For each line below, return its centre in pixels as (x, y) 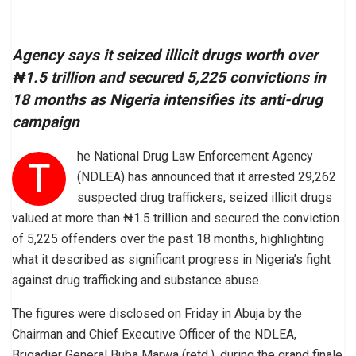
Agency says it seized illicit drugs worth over (165, 56)
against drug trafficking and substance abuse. (137, 281)
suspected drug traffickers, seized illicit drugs (205, 198)
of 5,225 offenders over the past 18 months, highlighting (168, 239)
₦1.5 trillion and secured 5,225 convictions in (169, 78)
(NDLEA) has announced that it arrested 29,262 (207, 177)
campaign (46, 122)
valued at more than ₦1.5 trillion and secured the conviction (176, 219)
